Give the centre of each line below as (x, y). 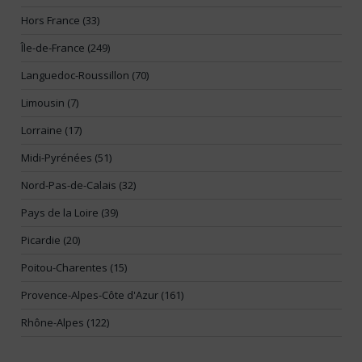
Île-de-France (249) (65, 48)
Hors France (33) (60, 21)
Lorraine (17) (51, 130)
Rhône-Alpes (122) (65, 323)
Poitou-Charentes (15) (74, 268)
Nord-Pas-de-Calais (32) (78, 185)
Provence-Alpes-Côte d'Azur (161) (102, 295)
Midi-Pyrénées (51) (66, 158)
